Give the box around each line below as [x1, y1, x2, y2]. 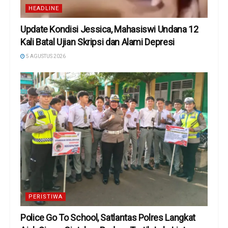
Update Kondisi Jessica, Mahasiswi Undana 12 [20, 24, 198, 35]
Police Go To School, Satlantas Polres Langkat [20, 212, 195, 223]
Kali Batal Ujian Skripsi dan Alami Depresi [20, 37, 177, 48]
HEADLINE [28, 5, 59, 12]
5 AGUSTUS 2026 [25, 53, 66, 60]
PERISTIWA [28, 193, 63, 201]
